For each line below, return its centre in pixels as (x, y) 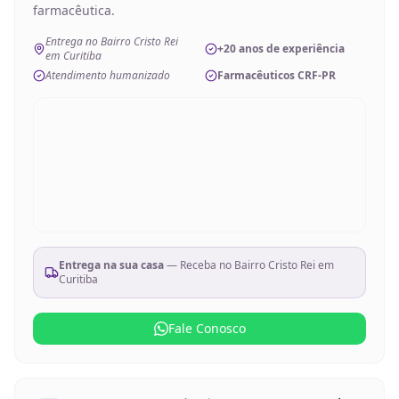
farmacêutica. (74, 10)
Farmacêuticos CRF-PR (277, 75)
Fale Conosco (207, 328)
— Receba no (199, 265)
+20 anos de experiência (281, 49)
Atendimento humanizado (108, 75)
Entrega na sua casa (111, 265)
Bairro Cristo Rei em (284, 265)
